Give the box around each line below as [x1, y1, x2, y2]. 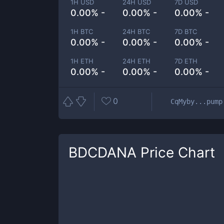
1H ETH [70, 57, 93, 65]
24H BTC [122, 27, 150, 35]
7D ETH [174, 57, 198, 65]
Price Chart [136, 144, 215, 161]
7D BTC [174, 27, 197, 35]
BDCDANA [68, 144, 136, 161]
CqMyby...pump [170, 97, 222, 105]
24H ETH [122, 57, 151, 65]
